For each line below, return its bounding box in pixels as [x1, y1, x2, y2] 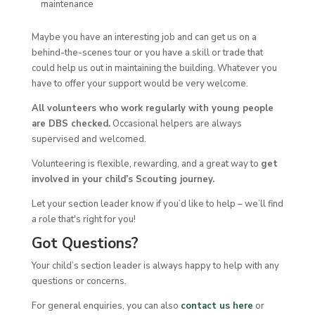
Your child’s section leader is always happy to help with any [31, 259, 279, 273]
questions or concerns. [31, 275, 127, 288]
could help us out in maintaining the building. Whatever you [31, 62, 277, 75]
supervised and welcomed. [31, 133, 146, 146]
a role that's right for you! [31, 213, 136, 226]
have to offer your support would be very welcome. [31, 77, 248, 91]
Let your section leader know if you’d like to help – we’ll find [31, 198, 283, 211]
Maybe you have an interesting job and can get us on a [31, 31, 257, 44]
